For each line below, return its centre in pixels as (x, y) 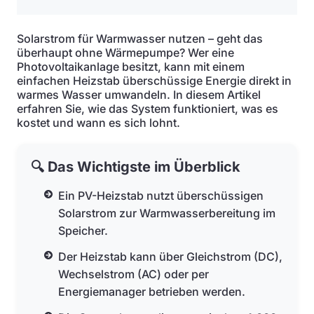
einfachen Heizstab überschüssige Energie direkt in (154, 81)
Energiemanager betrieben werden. (152, 292)
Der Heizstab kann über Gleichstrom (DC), (171, 257)
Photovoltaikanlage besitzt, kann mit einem (131, 67)
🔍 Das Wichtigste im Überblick (136, 167)
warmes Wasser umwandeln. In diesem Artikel (139, 95)
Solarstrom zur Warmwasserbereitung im (167, 213)
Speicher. (83, 231)
